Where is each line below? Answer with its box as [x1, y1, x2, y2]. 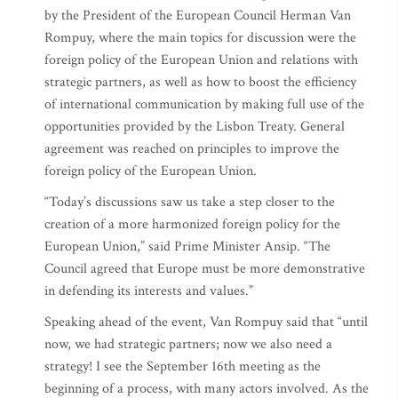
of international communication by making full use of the [44, 95, 364, 114]
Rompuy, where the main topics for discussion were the [44, 28, 356, 47]
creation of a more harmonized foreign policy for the [44, 215, 340, 234]
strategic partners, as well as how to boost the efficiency [44, 73, 356, 92]
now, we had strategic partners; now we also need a [44, 335, 332, 354]
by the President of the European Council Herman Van [44, 6, 351, 25]
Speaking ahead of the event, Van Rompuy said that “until [44, 313, 368, 331]
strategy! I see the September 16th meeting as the [44, 357, 321, 376]
